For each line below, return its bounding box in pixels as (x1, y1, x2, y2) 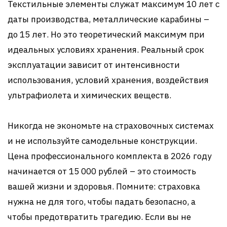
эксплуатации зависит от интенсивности (8, 59, 180, 70)
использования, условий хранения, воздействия (8, 74, 209, 86)
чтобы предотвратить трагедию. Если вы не (8, 211, 191, 222)
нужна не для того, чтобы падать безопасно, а (8, 196, 196, 207)
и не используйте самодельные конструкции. (8, 135, 197, 146)
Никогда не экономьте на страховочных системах (8, 120, 214, 131)
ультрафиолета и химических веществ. (8, 90, 171, 101)
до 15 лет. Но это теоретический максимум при (8, 29, 205, 40)
